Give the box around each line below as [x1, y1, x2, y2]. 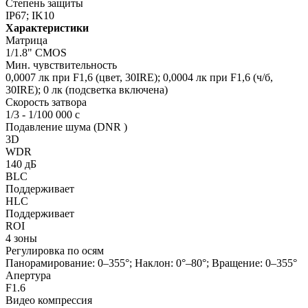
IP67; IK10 [5, 9, 54, 21]
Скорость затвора [5, 96, 87, 108]
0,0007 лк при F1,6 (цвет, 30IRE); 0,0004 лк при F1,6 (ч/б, [5, 71, 273, 83]
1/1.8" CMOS [5, 46, 67, 58]
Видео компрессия [5, 294, 92, 306]
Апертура [5, 269, 51, 281]
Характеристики [5, 21, 89, 34]
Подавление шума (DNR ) [5, 120, 127, 133]
